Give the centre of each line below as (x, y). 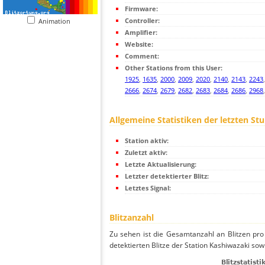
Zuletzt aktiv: (146, 153)
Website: (139, 44)
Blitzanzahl (132, 218)
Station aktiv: (147, 141)
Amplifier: (141, 33)
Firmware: (141, 9)
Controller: (142, 21)
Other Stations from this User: (174, 68)
